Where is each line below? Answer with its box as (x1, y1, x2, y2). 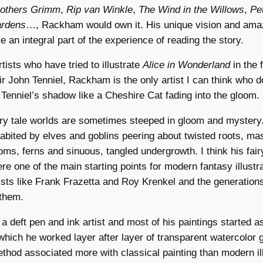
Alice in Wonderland (143, 59, 230, 71)
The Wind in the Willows (139, 4, 244, 15)
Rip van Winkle (66, 4, 133, 15)
